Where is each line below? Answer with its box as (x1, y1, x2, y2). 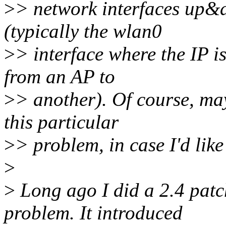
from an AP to (4, 66, 115, 88)
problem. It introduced (4, 202, 183, 224)
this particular (4, 111, 119, 133)
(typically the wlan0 (4, 20, 162, 42)
